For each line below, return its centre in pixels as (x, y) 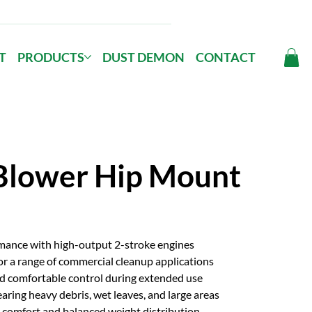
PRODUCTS (50, 57)
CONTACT (225, 57)
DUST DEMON (143, 57)
